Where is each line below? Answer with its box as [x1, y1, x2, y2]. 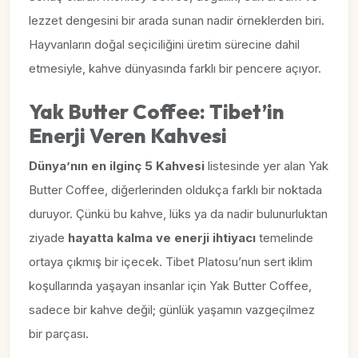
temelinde [256, 230, 313, 246]
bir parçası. [29, 326, 89, 342]
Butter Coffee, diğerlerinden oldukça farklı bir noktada [29, 182, 322, 198]
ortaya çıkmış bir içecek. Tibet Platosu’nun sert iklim [29, 254, 312, 270]
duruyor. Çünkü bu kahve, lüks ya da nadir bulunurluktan [29, 206, 328, 222]
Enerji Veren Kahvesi [29, 123, 227, 149]
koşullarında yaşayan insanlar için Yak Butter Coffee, [29, 278, 312, 294]
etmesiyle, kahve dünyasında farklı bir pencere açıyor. [29, 61, 321, 77]
